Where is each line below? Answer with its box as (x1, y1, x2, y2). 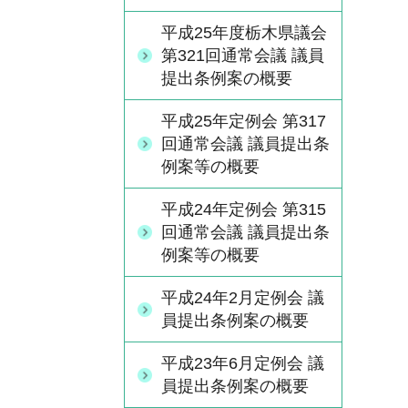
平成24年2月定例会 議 (161, 289, 324, 307)
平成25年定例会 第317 (161, 112, 326, 130)
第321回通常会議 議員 (161, 46, 324, 65)
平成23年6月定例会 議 (161, 354, 324, 372)
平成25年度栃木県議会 (161, 24, 327, 42)
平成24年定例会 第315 (161, 200, 326, 219)
